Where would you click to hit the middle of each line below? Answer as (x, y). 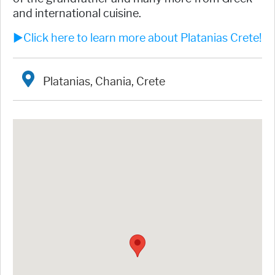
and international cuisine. (77, 14)
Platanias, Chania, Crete (103, 81)
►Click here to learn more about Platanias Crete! (137, 38)
